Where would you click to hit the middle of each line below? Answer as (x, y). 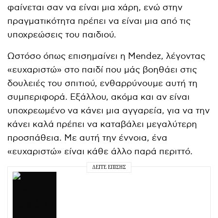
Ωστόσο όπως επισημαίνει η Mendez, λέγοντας (107, 56)
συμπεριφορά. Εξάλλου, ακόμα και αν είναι (99, 97)
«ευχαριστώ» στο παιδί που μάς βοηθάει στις (102, 70)
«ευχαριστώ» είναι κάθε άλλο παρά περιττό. (100, 151)
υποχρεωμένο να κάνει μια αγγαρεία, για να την (109, 110)
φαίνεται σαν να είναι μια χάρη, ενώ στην (95, 7)
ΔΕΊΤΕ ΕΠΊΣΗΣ (109, 167)
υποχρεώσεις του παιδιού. (62, 35)
